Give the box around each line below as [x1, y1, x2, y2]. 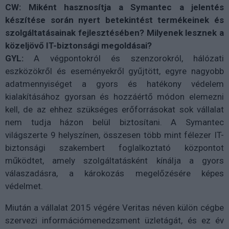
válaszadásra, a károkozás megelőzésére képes [5, 168, 224, 178]
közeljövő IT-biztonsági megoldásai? [5, 40, 152, 51]
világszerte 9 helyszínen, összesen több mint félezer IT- [5, 129, 224, 140]
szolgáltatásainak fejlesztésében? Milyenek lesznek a [5, 27, 224, 38]
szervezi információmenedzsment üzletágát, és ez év [5, 215, 224, 225]
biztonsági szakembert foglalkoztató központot [5, 142, 224, 153]
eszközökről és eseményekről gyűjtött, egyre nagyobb [5, 65, 224, 76]
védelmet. [5, 180, 43, 191]
